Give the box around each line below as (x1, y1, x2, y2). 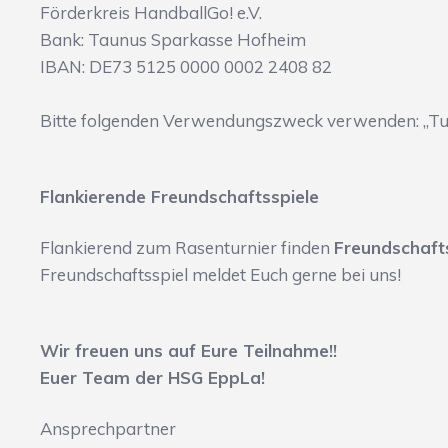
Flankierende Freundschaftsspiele (40, 186, 319, 208)
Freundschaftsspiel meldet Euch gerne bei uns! (40, 264, 409, 286)
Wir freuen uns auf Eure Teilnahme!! (40, 340, 337, 362)
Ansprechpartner (40, 418, 176, 440)
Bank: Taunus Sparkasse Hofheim (40, 29, 306, 51)
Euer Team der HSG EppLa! (40, 367, 265, 389)
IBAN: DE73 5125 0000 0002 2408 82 (40, 56, 332, 78)
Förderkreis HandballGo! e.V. (40, 2, 262, 24)
